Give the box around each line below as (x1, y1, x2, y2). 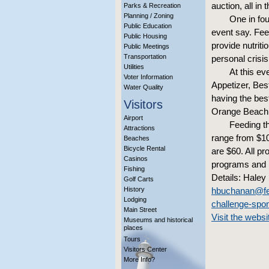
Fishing (124, 165, 145, 172)
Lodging (124, 196, 147, 203)
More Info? (124, 256, 155, 263)
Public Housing (124, 32, 167, 40)
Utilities (124, 63, 144, 70)
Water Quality (124, 83, 163, 91)
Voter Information (124, 73, 173, 80)
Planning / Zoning (124, 12, 174, 19)
